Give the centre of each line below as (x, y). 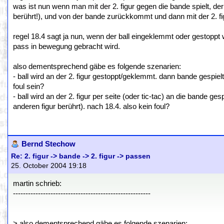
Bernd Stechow (48, 144)
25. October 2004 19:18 (49, 166)
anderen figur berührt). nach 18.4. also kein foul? (91, 106)
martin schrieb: (37, 183)
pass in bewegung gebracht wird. (66, 46)
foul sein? (28, 86)
